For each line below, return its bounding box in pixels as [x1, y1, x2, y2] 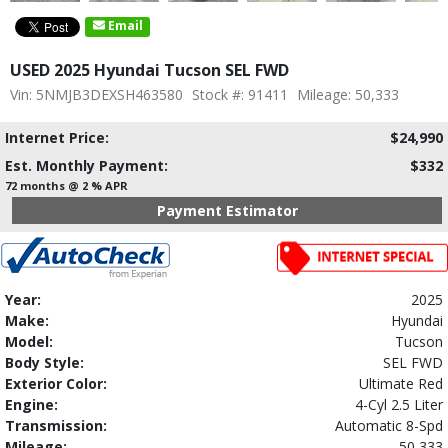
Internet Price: [5, 127, 109, 147]
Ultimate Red [359, 373, 443, 393]
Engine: [5, 394, 58, 414]
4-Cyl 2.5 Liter [355, 394, 443, 414]
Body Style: [5, 352, 84, 372]
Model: [5, 331, 53, 351]
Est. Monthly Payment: [5, 155, 168, 175]
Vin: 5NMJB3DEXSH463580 [10, 84, 183, 104]
